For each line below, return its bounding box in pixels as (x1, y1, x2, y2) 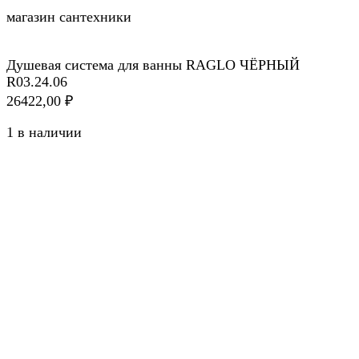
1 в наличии (6, 123, 82, 140)
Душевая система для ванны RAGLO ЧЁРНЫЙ (6, 56, 300, 73)
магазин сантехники (6, 8, 131, 25)
